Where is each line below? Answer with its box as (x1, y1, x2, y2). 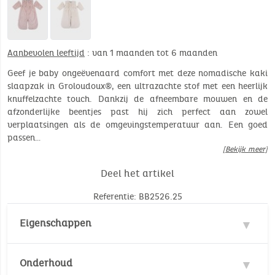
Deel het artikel (101, 168, 174, 180)
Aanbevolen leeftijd (7, 48, 85, 59)
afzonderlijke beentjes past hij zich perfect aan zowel (7, 107, 268, 118)
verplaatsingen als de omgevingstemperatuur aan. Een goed (7, 120, 268, 131)
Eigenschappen (20, 217, 91, 230)
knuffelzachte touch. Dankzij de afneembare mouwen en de (7, 94, 268, 105)
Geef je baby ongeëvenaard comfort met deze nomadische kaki (7, 68, 268, 79)
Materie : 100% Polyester (37, 248, 151, 260)
